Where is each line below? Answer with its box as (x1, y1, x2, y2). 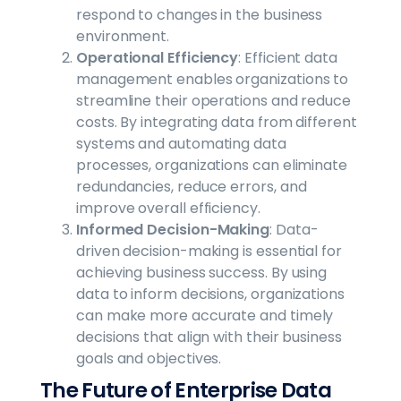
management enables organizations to (76, 68, 349, 90)
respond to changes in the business (76, 4, 323, 25)
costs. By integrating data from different (76, 111, 357, 132)
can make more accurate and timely (76, 304, 334, 326)
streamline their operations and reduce (76, 90, 351, 111)
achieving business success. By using (76, 261, 328, 283)
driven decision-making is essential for (76, 240, 342, 261)
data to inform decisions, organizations (76, 283, 345, 304)
